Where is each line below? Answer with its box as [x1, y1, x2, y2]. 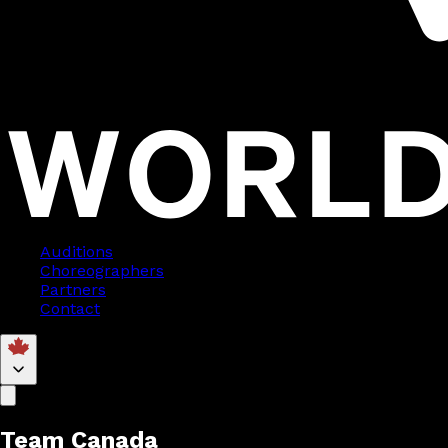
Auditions [40, 242, 113, 262]
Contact [40, 299, 100, 319]
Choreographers [40, 261, 164, 281]
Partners [40, 280, 106, 300]
